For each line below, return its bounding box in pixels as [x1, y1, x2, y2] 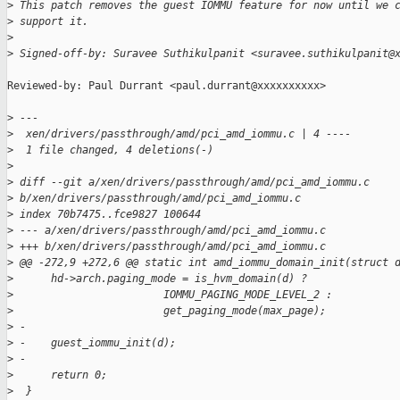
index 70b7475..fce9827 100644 [13, 208, 201, 221]
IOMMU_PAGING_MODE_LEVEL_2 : [13, 288, 332, 302]
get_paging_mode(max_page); [13, 304, 326, 318]
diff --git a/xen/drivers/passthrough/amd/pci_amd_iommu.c [13, 176, 370, 189]
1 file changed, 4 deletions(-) [13, 144, 213, 157]
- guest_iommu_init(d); [13, 337, 176, 350]
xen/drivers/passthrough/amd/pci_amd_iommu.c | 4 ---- [13, 128, 351, 141]
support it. [13, 15, 88, 29]
